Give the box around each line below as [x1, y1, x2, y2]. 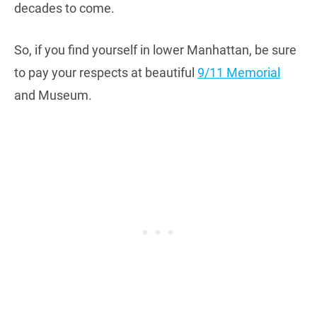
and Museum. [14, 87, 92, 103]
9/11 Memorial [197, 64, 280, 80]
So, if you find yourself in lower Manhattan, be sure [14, 42, 296, 57]
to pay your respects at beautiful [14, 64, 197, 80]
